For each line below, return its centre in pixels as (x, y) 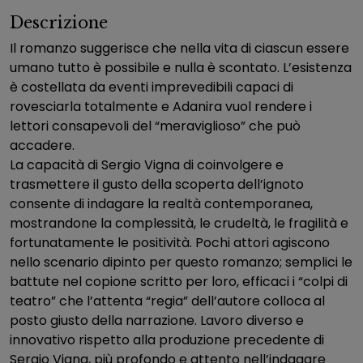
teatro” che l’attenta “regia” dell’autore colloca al (167, 301)
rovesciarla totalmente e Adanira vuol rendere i (161, 107)
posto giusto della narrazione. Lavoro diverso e (157, 320)
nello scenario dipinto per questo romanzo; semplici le (181, 262)
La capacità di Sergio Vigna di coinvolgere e (147, 165)
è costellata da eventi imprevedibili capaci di (152, 87)
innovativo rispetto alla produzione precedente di (167, 340)
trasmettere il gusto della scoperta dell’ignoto (157, 184)
